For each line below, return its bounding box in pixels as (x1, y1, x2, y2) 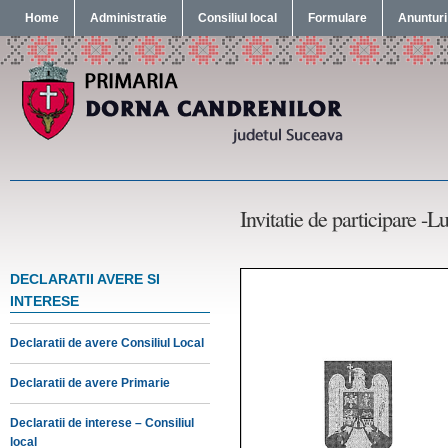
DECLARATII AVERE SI (10, 271, 160, 287)
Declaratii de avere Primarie (10, 376, 170, 390)
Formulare (308, 11, 367, 25)
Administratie (90, 11, 167, 25)
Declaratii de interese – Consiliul (10, 416, 194, 430)
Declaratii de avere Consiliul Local (10, 336, 204, 350)
